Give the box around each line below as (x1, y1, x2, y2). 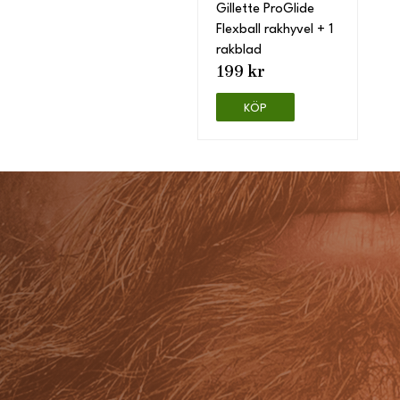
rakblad (216, 43, 262, 57)
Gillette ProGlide (216, 2, 314, 16)
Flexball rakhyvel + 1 (216, 22, 333, 37)
